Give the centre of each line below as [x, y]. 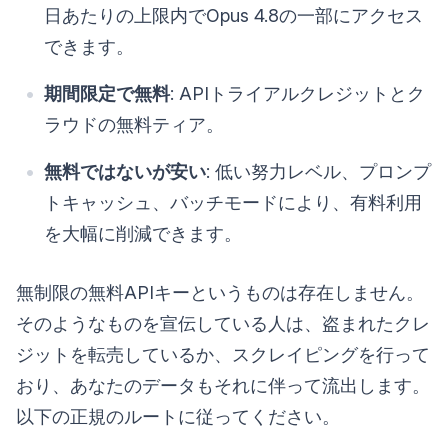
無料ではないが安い [125, 171]
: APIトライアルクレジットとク [297, 93]
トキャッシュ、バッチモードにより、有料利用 [233, 202]
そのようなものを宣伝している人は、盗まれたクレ [223, 323]
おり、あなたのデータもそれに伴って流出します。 [223, 385]
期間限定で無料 [107, 93]
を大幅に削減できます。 [143, 233]
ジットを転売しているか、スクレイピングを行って [223, 354]
